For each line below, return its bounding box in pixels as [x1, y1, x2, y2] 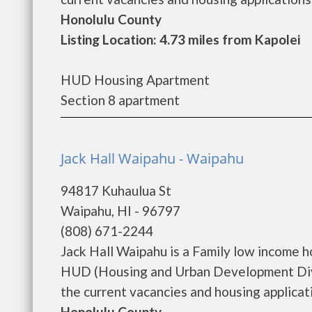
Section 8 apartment [61, 92, 180, 108]
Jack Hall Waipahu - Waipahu [61, 149, 244, 168]
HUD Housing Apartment [61, 72, 210, 88]
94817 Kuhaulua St [61, 182, 171, 198]
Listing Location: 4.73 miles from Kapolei [61, 31, 300, 47]
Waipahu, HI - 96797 [61, 203, 180, 219]
